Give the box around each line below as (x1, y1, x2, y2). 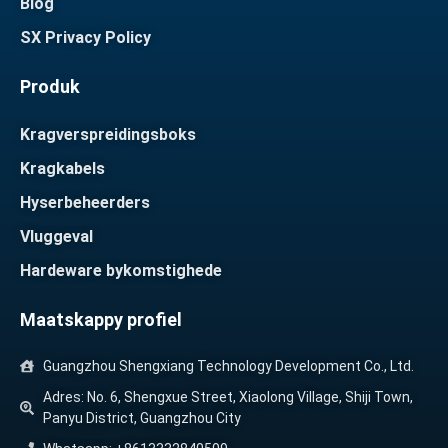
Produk (20, 75, 80, 97)
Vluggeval (20, 226, 93, 246)
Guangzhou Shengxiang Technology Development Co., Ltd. (42, 357, 414, 374)
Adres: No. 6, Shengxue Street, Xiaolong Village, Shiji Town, (42, 388, 413, 405)
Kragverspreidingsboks (20, 124, 196, 144)
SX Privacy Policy (20, 27, 151, 47)
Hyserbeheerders (20, 192, 150, 212)
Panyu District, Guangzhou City (42, 409, 241, 426)
